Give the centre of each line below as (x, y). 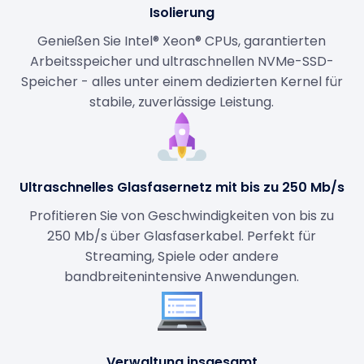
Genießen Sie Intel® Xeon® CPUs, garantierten (182, 41)
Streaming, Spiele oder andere (182, 256)
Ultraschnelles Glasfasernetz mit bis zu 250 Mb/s (182, 187)
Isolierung (182, 12)
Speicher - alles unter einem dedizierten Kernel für (182, 81)
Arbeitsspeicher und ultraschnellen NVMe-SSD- (182, 61)
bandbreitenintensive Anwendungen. (182, 276)
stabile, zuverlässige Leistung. (182, 102)
